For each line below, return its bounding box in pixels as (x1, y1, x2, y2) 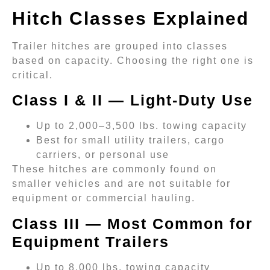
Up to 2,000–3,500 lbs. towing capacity (36, 121, 247, 131)
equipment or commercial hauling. (12, 193, 195, 204)
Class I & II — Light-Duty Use (12, 92, 253, 109)
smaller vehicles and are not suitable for (12, 178, 231, 189)
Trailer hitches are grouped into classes (12, 40, 228, 51)
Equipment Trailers (12, 233, 169, 250)
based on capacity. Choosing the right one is (12, 55, 254, 66)
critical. (12, 69, 53, 80)
